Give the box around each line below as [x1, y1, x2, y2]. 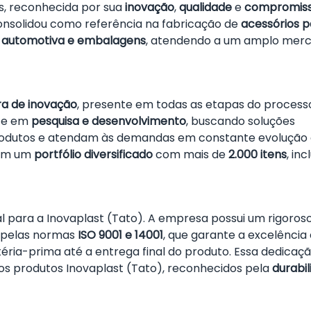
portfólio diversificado [34, 146, 153, 162]
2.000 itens [228, 146, 287, 162]
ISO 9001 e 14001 [78, 227, 163, 243]
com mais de [153, 146, 228, 162]
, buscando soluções [186, 113, 295, 129]
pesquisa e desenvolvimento [31, 113, 186, 129]
